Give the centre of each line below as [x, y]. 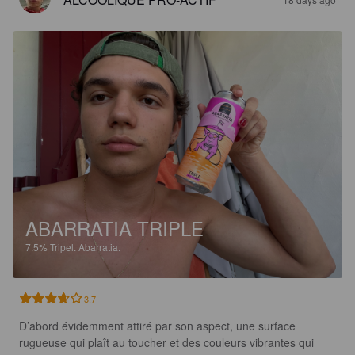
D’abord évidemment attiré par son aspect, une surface [159, 325]
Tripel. [64, 246]
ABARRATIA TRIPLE [115, 227]
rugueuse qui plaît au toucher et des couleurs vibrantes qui [168, 342]
